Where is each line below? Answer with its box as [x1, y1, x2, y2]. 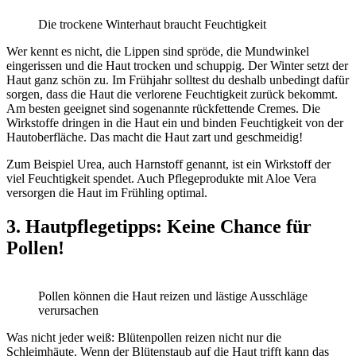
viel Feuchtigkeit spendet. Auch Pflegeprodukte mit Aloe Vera [6, 172, 316, 186]
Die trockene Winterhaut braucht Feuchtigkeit [38, 17, 266, 32]
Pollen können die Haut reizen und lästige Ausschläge [38, 288, 308, 303]
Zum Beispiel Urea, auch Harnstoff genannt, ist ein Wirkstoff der [6, 157, 331, 172]
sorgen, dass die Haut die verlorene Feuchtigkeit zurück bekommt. [6, 87, 338, 102]
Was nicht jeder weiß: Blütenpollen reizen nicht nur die [6, 330, 281, 344]
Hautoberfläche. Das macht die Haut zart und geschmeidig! [6, 130, 303, 145]
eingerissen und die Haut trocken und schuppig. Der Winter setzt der [6, 59, 348, 73]
